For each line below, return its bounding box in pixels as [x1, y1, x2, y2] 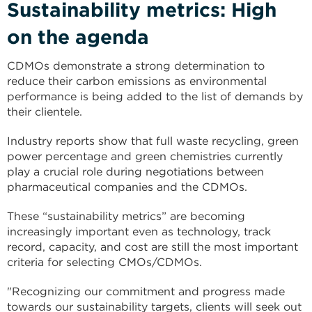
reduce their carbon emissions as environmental [7, 75, 267, 88]
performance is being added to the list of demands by [7, 90, 303, 103]
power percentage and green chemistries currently [7, 150, 283, 163]
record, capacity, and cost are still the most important [7, 240, 298, 253]
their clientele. [7, 105, 82, 118]
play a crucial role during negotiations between [7, 165, 264, 178]
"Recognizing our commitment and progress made [7, 285, 285, 298]
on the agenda [7, 25, 149, 49]
